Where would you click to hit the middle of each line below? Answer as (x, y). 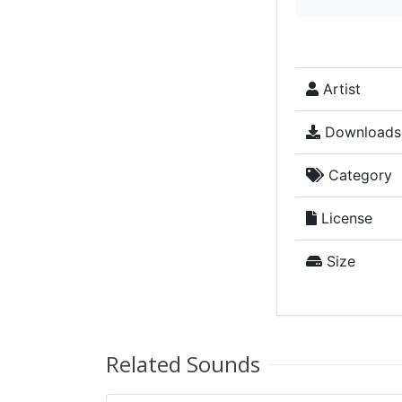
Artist (339, 89)
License (344, 218)
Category (358, 175)
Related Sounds (183, 364)
